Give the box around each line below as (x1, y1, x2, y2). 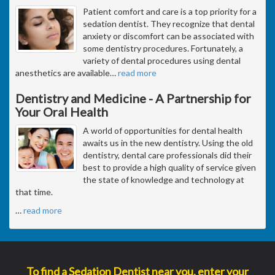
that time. (15, 186, 53, 197)
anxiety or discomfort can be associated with (83, 30, 254, 41)
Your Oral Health (15, 104, 108, 119)
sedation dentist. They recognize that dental (83, 18, 255, 29)
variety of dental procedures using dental (83, 55, 241, 66)
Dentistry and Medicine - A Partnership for (15, 90, 251, 106)
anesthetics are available (15, 67, 110, 78)
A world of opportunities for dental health (83, 125, 242, 136)
